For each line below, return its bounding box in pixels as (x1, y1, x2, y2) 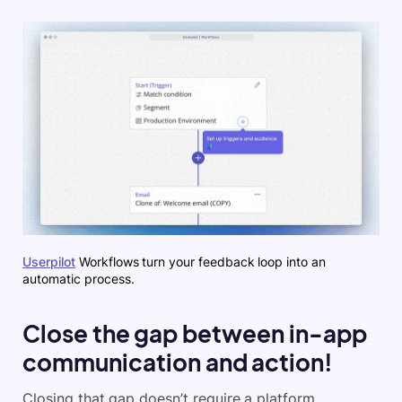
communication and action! (22, 347, 334, 378)
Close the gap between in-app (22, 319, 367, 349)
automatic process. (22, 271, 135, 287)
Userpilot (22, 254, 75, 270)
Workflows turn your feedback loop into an (75, 254, 326, 270)
